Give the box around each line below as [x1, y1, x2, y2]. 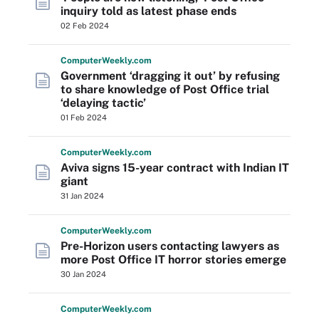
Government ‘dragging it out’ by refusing [61, 69, 280, 83]
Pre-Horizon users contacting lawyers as [61, 239, 279, 253]
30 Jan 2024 [61, 270, 106, 278]
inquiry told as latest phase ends [61, 4, 236, 18]
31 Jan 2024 [61, 192, 104, 200]
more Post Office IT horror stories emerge [61, 253, 286, 266]
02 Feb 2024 [61, 21, 109, 30]
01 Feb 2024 [61, 113, 107, 122]
